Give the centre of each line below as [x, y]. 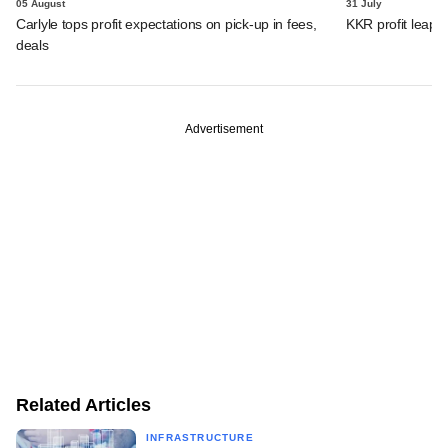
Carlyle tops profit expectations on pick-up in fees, [166, 23]
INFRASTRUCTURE [200, 437]
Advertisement [224, 128]
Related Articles [83, 404]
